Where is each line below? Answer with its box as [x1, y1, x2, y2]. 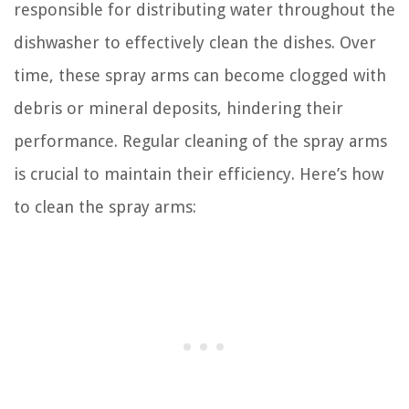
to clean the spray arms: [14, 197, 196, 217]
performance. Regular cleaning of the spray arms [14, 131, 387, 152]
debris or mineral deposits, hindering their [14, 99, 343, 119]
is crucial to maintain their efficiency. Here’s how [14, 164, 383, 184]
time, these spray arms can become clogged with [14, 66, 386, 86]
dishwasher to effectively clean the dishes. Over [14, 33, 376, 53]
